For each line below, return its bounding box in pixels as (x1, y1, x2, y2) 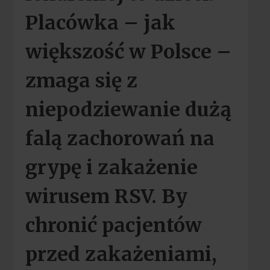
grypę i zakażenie (25, 155, 198, 180)
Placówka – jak (25, 11, 175, 36)
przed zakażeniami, (25, 242, 216, 267)
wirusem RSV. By (25, 184, 187, 209)
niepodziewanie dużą (25, 98, 231, 122)
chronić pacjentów (25, 213, 202, 238)
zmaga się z (25, 69, 137, 93)
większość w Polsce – (25, 40, 231, 64)
